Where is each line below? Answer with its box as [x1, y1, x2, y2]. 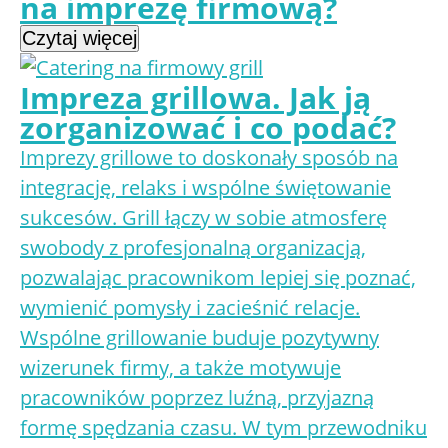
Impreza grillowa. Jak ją [20, 77, 371, 118]
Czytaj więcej [22, 27, 137, 49]
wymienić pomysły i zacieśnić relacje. [20, 294, 360, 321]
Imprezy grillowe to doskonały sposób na [20, 144, 398, 171]
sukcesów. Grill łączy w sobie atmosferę [20, 204, 387, 231]
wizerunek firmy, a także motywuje [20, 354, 341, 381]
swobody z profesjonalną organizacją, [20, 234, 366, 261]
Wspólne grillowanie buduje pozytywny [20, 324, 379, 351]
